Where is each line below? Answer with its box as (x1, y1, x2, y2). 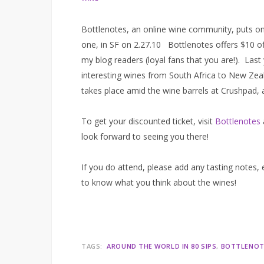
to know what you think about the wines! (81, 177, 236, 188)
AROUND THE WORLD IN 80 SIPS (107, 242, 217, 250)
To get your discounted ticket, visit (81, 115, 215, 127)
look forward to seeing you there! (81, 131, 209, 142)
